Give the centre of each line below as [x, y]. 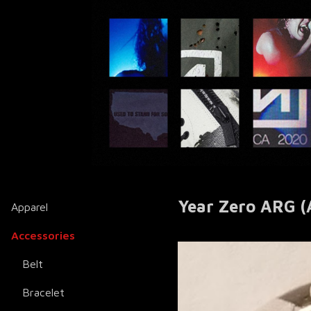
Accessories [43, 236]
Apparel [30, 207]
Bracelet [43, 293]
